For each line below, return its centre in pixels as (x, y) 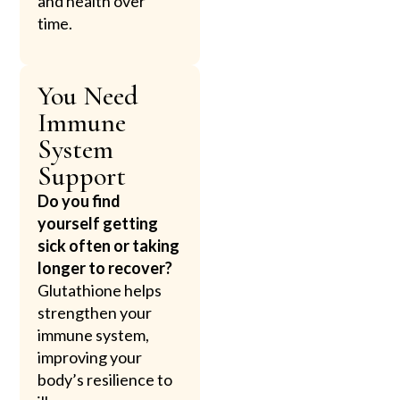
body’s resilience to (105, 380)
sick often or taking (109, 246)
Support (82, 177)
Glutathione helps (100, 291)
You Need (88, 96)
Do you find (79, 201)
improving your (90, 358)
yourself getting (98, 224)
